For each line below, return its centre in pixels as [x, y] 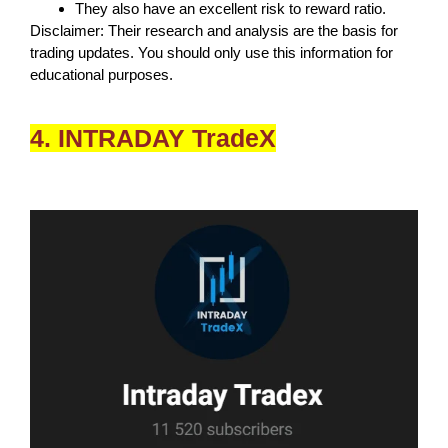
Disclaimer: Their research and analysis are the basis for [214, 30]
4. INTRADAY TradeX [153, 137]
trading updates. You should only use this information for [211, 52]
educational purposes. [101, 74]
